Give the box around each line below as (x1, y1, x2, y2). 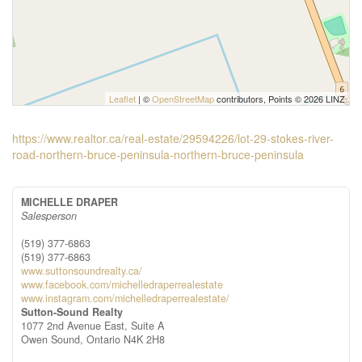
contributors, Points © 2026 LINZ (214, 92, 345, 105)
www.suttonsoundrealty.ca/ (21, 263, 142, 278)
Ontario (86, 332, 120, 347)
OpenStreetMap (152, 92, 214, 105)
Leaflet (109, 92, 136, 105)
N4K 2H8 (124, 332, 165, 347)
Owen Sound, (21, 332, 86, 347)
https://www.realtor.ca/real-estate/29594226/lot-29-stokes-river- (12, 130, 334, 146)
